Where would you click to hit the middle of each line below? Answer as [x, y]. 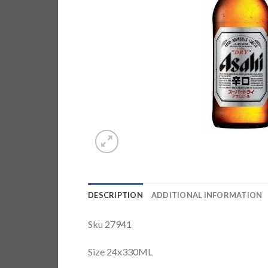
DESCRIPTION [115, 195]
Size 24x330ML [120, 251]
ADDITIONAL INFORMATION [207, 195]
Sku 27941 [110, 224]
